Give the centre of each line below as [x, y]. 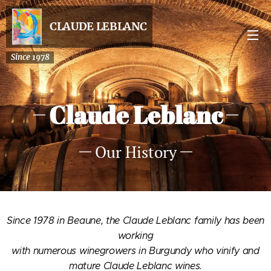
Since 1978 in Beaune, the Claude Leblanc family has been [135, 220]
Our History [135, 152]
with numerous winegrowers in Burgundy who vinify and [135, 251]
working [135, 236]
